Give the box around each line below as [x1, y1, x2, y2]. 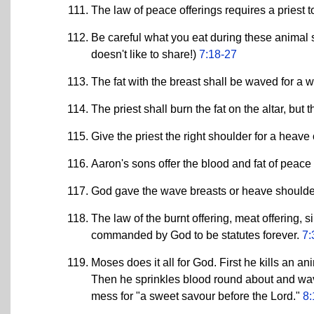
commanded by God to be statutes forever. [91, 228, 302, 241]
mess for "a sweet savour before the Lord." [91, 289, 303, 302]
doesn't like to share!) [91, 48, 199, 60]
